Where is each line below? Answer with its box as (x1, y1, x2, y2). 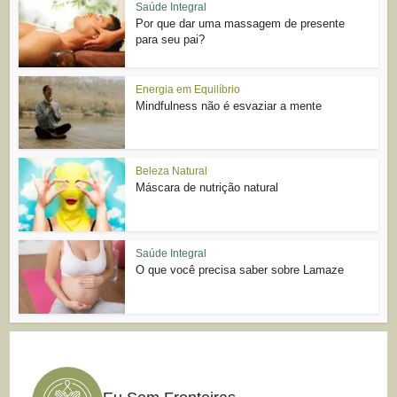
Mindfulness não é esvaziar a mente (136, 98, 323, 113)
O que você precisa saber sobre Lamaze (136, 263, 345, 277)
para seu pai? (136, 32, 206, 46)
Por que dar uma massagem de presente (136, 16, 346, 30)
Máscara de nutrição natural (136, 181, 279, 195)
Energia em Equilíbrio (136, 82, 241, 96)
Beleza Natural (136, 165, 208, 178)
